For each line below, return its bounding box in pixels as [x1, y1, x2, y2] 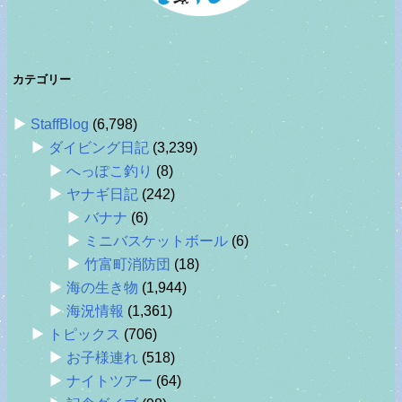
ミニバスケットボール [84, 232, 228, 249]
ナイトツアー [66, 372, 153, 389]
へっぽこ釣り [66, 162, 153, 179]
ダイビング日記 [48, 139, 149, 155]
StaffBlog [31, 116, 89, 132]
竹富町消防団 [84, 256, 170, 272]
